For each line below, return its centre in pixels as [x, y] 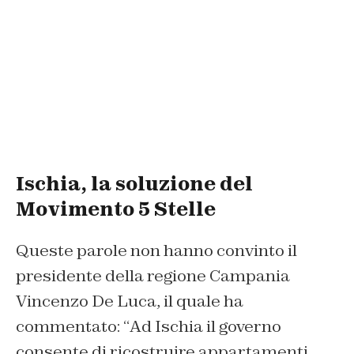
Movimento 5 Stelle [116, 209]
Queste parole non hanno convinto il [156, 250]
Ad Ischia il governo [205, 326]
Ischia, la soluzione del [134, 183]
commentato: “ [73, 326]
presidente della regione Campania [153, 275]
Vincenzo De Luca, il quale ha [130, 301]
